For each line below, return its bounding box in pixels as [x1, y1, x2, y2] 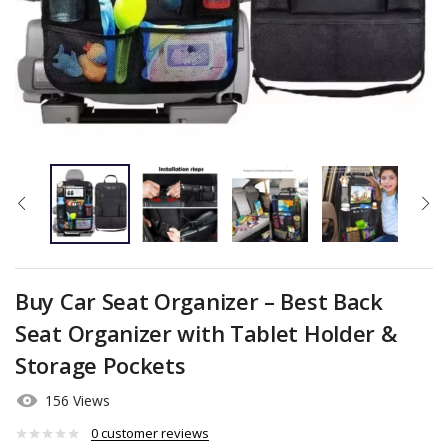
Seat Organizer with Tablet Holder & [15, 318, 397, 348]
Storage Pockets [15, 350, 186, 380]
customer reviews [98, 424, 209, 442]
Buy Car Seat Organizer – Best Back [15, 286, 383, 316]
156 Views [45, 391, 110, 411]
